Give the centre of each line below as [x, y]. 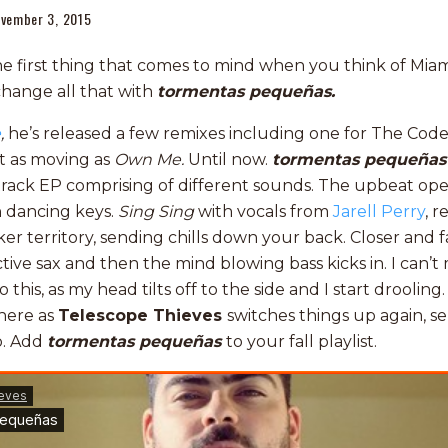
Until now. [228, 159]
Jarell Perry [379, 211]
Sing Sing [158, 211]
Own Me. [149, 159]
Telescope [105, 315]
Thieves [190, 315]
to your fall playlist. [301, 341]
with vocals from [265, 211]
